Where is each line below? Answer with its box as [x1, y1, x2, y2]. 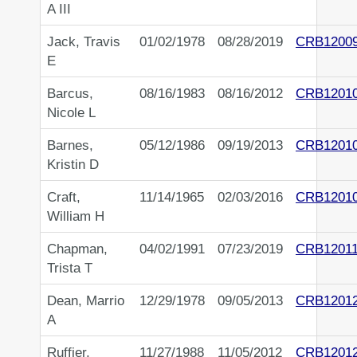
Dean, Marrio [47, 292, 124, 309]
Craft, [47, 189, 80, 206]
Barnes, [47, 137, 93, 154]
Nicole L [47, 104, 96, 121]
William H [47, 208, 104, 225]
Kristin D [47, 156, 99, 173]
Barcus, [47, 85, 93, 102]
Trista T [47, 260, 92, 277]
